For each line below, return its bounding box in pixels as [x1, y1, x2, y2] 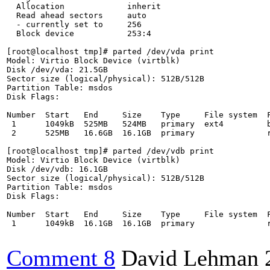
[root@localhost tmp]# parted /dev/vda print [7, 47, 214, 56]
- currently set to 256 [7, 20, 142, 29]
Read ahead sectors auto [7, 11, 146, 20]
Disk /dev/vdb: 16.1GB [7, 165, 108, 174]
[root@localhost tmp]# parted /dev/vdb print [7, 146, 214, 155]
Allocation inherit [7, 2, 161, 11]
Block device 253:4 [7, 29, 151, 38]
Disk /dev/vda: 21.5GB [7, 65, 108, 74]
